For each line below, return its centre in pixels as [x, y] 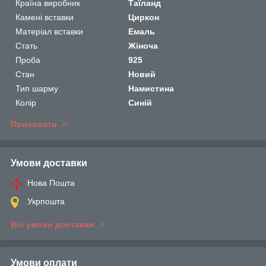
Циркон [144, 17]
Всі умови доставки [53, 224]
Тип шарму [37, 88]
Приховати [34, 124]
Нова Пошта [51, 183]
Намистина [151, 88]
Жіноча [143, 45]
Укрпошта [46, 201]
